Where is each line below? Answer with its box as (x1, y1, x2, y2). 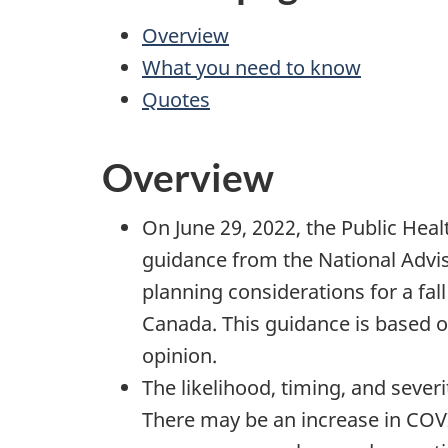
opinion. (142, 342, 217, 370)
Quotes (142, 85, 210, 113)
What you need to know (142, 53, 361, 81)
